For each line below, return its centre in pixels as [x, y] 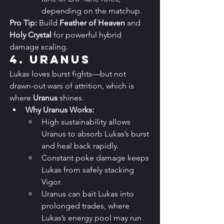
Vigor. [52, 182]
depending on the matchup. [92, 11]
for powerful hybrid [87, 35]
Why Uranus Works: [60, 110]
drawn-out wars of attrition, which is [73, 86]
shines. [71, 98]
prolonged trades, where [86, 206]
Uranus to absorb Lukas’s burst [96, 134]
